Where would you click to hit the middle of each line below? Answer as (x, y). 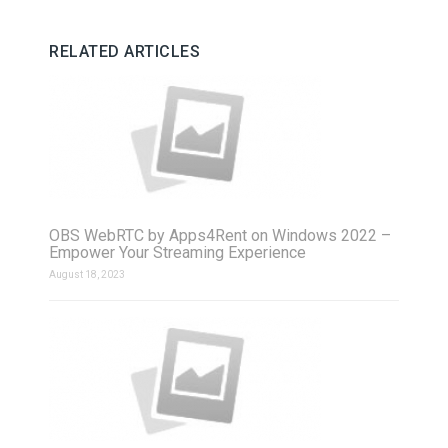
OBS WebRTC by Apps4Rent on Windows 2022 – (220, 235)
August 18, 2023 (87, 274)
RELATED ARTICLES (124, 51)
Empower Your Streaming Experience (179, 252)
